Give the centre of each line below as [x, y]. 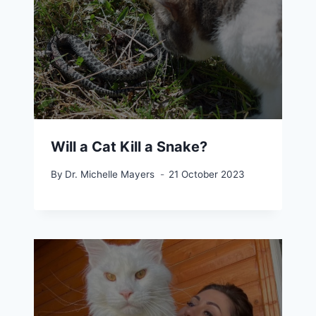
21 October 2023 [207, 174]
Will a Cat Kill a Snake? [129, 147]
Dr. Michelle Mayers [110, 174]
